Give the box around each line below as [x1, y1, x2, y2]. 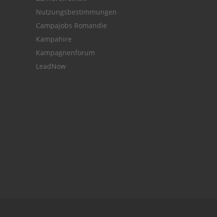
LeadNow [36, 61, 66, 71]
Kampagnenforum [36, 47, 95, 57]
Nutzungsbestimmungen [36, 7, 117, 16]
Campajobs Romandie [36, 20, 107, 30]
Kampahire [36, 34, 72, 44]
